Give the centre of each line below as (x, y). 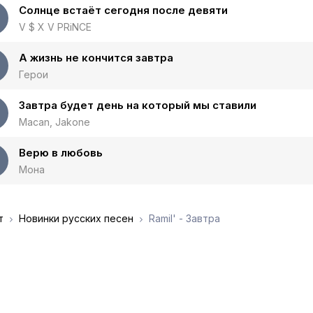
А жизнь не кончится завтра (96, 58)
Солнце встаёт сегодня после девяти (123, 10)
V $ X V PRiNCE (55, 27)
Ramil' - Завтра (183, 218)
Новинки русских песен (76, 218)
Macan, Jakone (54, 122)
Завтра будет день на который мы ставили (138, 105)
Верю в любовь (61, 153)
